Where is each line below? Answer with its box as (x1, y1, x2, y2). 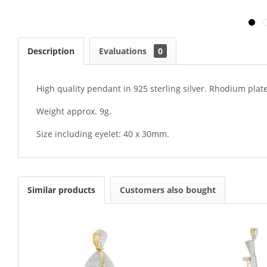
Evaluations (99, 45, 149, 57)
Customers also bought (120, 184, 216, 195)
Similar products (27, 184, 95, 195)
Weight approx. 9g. (36, 105, 111, 117)
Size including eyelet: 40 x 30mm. (36, 128, 169, 139)
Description (27, 45, 74, 57)
